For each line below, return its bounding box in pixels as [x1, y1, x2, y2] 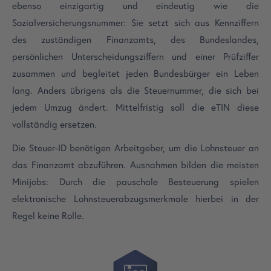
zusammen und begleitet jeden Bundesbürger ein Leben [12, 67, 259, 79]
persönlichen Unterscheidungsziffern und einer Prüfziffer [12, 50, 259, 62]
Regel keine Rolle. [12, 210, 84, 222]
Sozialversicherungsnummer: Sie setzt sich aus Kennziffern [12, 16, 259, 28]
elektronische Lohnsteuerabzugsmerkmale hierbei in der [12, 193, 259, 205]
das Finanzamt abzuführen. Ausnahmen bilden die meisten [12, 159, 259, 171]
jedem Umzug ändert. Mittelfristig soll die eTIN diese [12, 101, 259, 113]
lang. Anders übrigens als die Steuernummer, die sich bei [12, 84, 259, 96]
